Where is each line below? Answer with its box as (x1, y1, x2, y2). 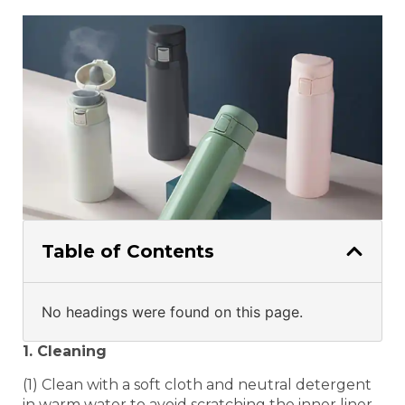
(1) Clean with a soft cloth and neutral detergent (23, 375, 372, 393)
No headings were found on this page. (42, 303, 303, 322)
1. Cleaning (23, 343, 107, 361)
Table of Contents (42, 240, 214, 263)
